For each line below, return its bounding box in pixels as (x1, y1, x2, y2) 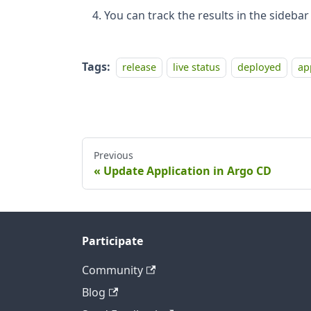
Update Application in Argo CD (103, 162, 271, 178)
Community (82, 262, 143, 278)
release (122, 60, 156, 74)
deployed (237, 60, 281, 74)
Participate (82, 233, 143, 249)
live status (173, 60, 221, 74)
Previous (94, 148, 133, 162)
